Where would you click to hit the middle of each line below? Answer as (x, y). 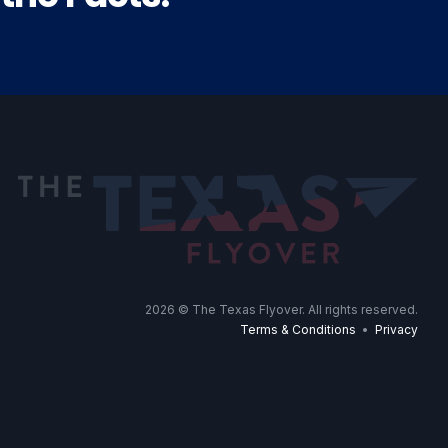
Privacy (396, 330)
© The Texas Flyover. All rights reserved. (296, 310)
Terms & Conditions (298, 330)
